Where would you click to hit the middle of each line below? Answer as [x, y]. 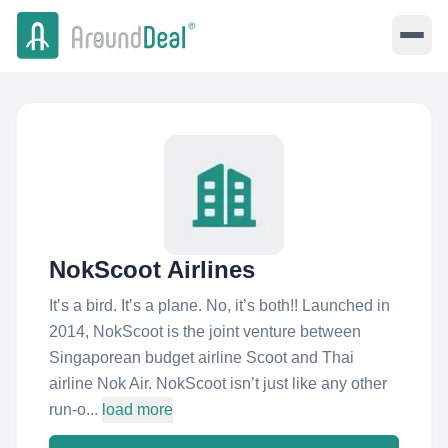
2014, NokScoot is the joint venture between [205, 331]
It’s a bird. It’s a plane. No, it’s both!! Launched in [219, 305]
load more [137, 409]
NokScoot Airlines [152, 269]
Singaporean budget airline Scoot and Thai [201, 357]
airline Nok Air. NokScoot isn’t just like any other [218, 383]
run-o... [73, 409]
